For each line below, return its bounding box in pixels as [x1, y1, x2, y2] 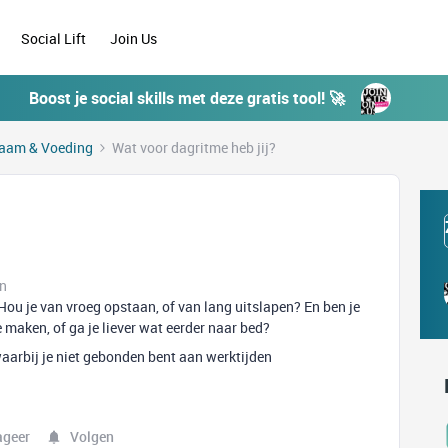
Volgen [70, 427, 114, 446]
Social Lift [21, 28, 87, 48]
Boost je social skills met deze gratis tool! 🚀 [29, 87, 345, 109]
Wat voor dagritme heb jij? [112, 138, 276, 157]
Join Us [110, 28, 161, 48]
